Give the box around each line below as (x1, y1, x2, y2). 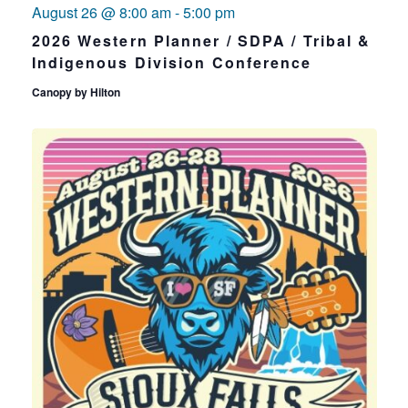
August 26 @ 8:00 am (31, 2, 171, 23)
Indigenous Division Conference (31, 52, 312, 73)
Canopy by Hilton (31, 84, 120, 100)
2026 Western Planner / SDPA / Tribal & (31, 30, 372, 51)
